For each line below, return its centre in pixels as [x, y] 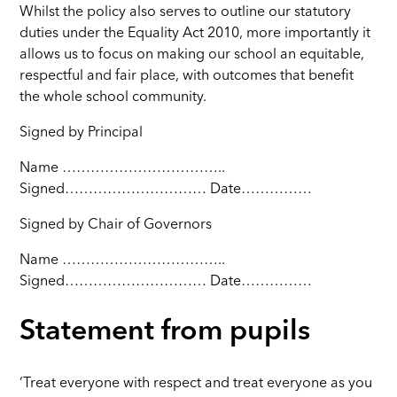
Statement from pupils [165, 333]
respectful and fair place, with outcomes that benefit [187, 76]
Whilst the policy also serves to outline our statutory [186, 12]
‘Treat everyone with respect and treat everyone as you [196, 383]
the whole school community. [113, 97]
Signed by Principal [82, 132]
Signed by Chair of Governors [116, 225]
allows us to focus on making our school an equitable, [192, 54]
